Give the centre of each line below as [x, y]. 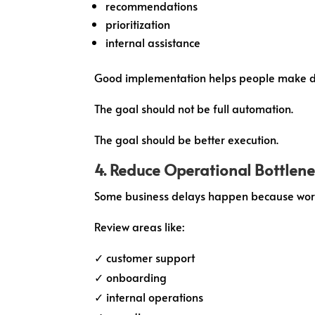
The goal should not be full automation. [194, 108]
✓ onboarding [131, 277]
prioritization [138, 24]
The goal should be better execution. [187, 139]
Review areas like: [140, 226]
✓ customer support [145, 257]
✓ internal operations [149, 296]
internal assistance [153, 42]
